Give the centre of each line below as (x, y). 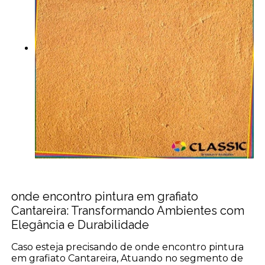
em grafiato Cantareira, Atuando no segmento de (127, 258)
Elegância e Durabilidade (80, 224)
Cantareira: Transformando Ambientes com (128, 210)
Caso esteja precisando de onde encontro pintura (128, 247)
